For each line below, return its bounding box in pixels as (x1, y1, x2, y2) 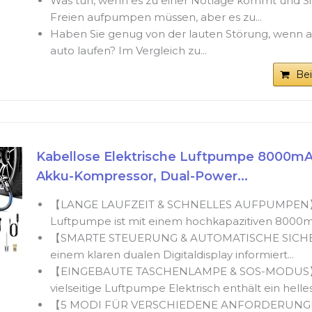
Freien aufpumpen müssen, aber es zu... (49, 10, 262, 24)
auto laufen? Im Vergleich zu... (49, 44, 207, 58)
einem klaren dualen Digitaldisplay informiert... (49, 248, 294, 262)
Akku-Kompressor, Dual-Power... (36, 169, 248, 185)
